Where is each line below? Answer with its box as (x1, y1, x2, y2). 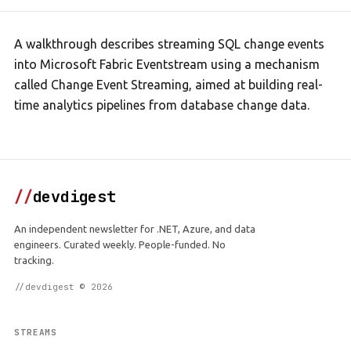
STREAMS (14, 327, 58, 338)
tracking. (14, 255, 54, 266)
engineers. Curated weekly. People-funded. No (14, 239, 226, 250)
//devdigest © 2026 (14, 281, 113, 292)
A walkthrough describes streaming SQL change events (14, 37, 324, 51)
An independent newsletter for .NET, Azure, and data (14, 223, 255, 234)
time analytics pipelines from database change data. (14, 98, 309, 112)
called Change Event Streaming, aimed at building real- (14, 78, 323, 92)
